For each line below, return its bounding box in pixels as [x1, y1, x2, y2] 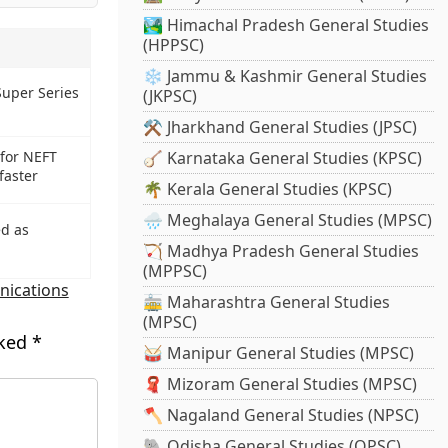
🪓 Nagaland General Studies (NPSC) [143, 404, 420, 427]
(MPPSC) [143, 260, 208, 283]
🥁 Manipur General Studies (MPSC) [143, 342, 415, 365]
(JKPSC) [143, 85, 198, 108]
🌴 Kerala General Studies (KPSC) [143, 178, 393, 201]
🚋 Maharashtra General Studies [143, 291, 391, 314]
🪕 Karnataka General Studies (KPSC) [143, 147, 423, 170]
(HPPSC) [143, 34, 205, 57]
